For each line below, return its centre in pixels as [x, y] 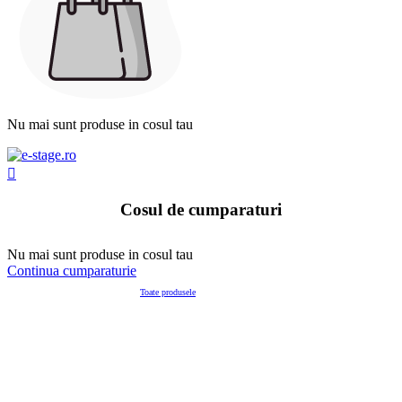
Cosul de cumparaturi [201, 209]
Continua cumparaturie [72, 270]
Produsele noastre [72, 288]
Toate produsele [168, 292]
